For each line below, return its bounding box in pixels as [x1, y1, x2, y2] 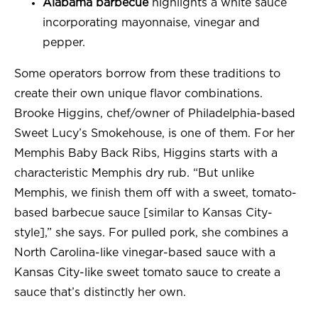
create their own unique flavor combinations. [14, 88, 263, 100]
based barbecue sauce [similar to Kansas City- [14, 207, 273, 219]
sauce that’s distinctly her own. [14, 287, 186, 299]
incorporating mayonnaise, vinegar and [43, 17, 260, 29]
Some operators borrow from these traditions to [14, 68, 280, 80]
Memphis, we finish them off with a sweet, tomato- [14, 187, 297, 199]
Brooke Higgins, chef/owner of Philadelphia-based [14, 108, 295, 120]
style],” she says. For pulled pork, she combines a [14, 227, 288, 239]
